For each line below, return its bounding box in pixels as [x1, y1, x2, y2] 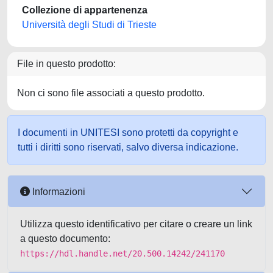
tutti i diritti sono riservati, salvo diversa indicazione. [18, 142, 238, 152]
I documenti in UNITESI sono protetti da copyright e [18, 127, 238, 138]
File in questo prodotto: [17, 58, 116, 69]
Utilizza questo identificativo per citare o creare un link [20, 219, 252, 229]
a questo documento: [20, 233, 110, 244]
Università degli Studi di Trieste [22, 19, 157, 30]
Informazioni [30, 186, 85, 197]
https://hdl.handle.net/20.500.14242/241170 [20, 249, 225, 258]
